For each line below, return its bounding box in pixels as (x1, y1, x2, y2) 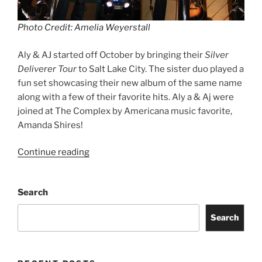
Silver (205, 49, 229, 60)
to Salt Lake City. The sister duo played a (77, 63, 244, 74)
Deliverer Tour (18, 63, 77, 74)
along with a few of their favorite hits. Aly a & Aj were (18, 91, 234, 102)
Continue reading (18, 147, 89, 158)
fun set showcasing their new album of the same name (18, 77, 242, 88)
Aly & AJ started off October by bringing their (18, 49, 205, 60)
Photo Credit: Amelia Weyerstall (18, 22, 150, 33)
